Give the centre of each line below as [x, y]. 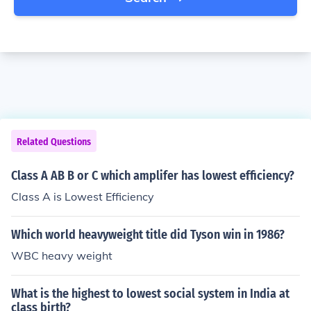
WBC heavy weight [62, 255]
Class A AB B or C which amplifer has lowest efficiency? [153, 176]
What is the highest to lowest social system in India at [150, 294]
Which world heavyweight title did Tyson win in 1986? [148, 235]
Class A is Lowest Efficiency [83, 196]
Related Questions [54, 142]
